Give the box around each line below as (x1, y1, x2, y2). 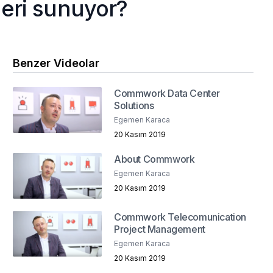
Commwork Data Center (114, 87, 221, 100)
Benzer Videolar (13, 57, 100, 70)
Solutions (114, 99, 154, 112)
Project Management (114, 223, 205, 236)
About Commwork (114, 153, 195, 166)
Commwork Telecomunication (114, 211, 247, 224)
